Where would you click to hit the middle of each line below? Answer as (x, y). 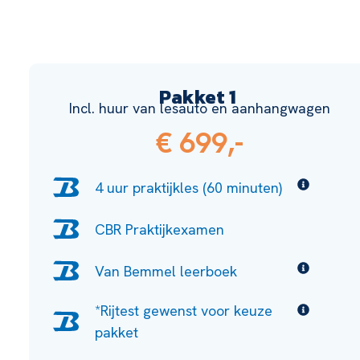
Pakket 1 (199, 97)
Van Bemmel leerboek (166, 271)
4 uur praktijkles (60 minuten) (189, 187)
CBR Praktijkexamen (160, 229)
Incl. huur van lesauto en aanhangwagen (199, 108)
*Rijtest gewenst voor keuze (184, 311)
